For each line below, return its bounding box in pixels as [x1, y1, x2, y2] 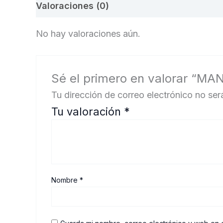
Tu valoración [51, 105, 124, 118]
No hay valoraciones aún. [36, 28, 140, 39]
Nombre [51, 175, 80, 184]
